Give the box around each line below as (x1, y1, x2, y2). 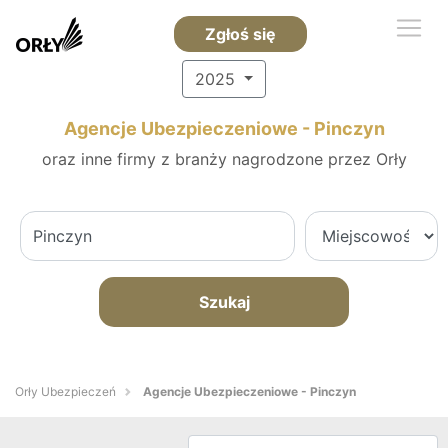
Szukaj (198, 292, 250, 312)
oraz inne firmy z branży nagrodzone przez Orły (41, 149, 407, 169)
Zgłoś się (204, 24, 276, 44)
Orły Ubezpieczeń (15, 384, 116, 399)
